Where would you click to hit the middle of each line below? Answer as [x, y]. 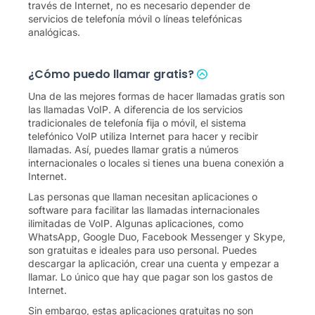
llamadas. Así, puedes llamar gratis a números [133, 149]
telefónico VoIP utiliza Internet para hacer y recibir [143, 136]
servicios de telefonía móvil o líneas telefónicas [135, 19]
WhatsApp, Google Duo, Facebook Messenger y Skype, [157, 237]
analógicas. [54, 32]
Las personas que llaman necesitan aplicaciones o [143, 197]
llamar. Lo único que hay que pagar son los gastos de [150, 277]
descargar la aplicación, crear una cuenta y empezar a [154, 263]
